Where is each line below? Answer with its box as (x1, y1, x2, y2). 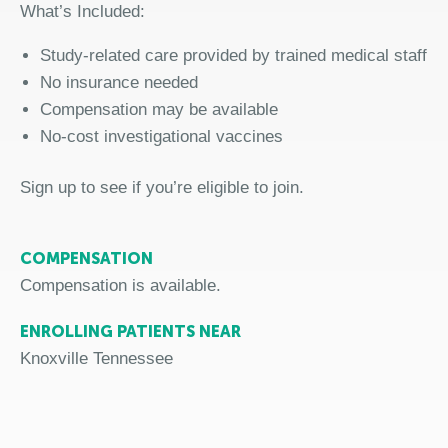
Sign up (20, 177, 81, 197)
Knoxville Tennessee (20, 348, 173, 368)
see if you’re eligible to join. (100, 177, 304, 197)
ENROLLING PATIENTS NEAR (20, 321, 241, 341)
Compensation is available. (20, 275, 221, 295)
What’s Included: (20, 2, 145, 21)
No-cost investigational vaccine (40, 127, 274, 146)
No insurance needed (40, 73, 198, 92)
